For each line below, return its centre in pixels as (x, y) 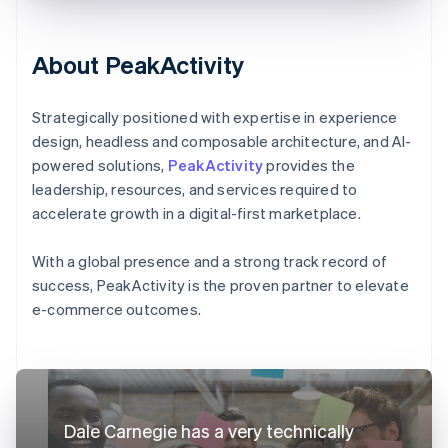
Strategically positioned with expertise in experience (215, 116)
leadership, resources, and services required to (195, 188)
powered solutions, (100, 164)
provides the (309, 164)
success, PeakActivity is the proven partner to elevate (220, 284)
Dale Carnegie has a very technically (209, 430)
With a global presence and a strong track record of (210, 260)
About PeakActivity (138, 64)
